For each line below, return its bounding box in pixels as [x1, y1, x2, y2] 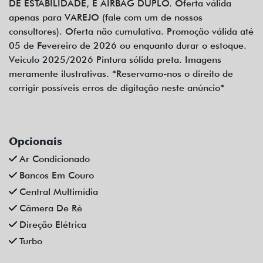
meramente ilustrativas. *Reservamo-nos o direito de [9, 68, 233, 80]
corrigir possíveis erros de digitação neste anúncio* [9, 82, 224, 94]
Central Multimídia [19, 186, 98, 198]
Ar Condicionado [19, 153, 90, 165]
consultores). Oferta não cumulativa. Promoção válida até [9, 26, 254, 38]
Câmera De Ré [19, 203, 82, 214]
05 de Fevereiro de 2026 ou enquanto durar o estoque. [9, 40, 247, 52]
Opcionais [9, 135, 62, 148]
